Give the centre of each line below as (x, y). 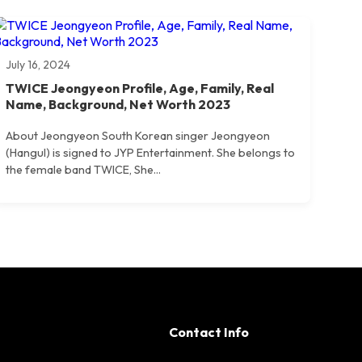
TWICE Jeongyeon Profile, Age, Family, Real (140, 88)
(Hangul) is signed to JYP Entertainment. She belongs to (150, 153)
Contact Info (209, 332)
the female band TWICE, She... (83, 170)
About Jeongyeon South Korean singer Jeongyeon (138, 136)
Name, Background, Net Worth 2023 (118, 104)
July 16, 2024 (38, 64)
